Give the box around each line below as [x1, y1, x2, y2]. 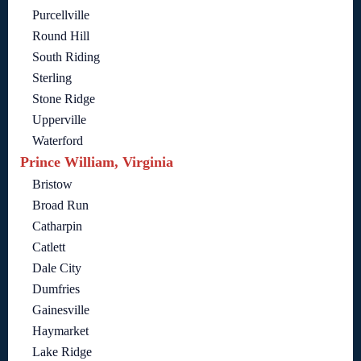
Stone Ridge [32, 91, 95, 106]
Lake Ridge [32, 344, 92, 359]
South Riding [32, 49, 100, 64]
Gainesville [32, 302, 89, 317]
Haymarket [32, 323, 89, 338]
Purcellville [32, 7, 89, 22]
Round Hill [32, 28, 89, 43]
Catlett [32, 239, 65, 254]
